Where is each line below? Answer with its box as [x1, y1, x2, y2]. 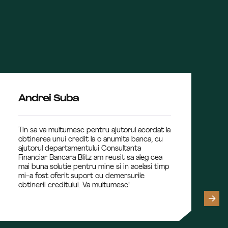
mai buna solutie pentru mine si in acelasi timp [18, 163, 169, 171]
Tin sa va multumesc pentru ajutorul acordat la [18, 127, 170, 134]
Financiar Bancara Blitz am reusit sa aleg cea [18, 154, 162, 162]
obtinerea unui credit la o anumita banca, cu [18, 136, 163, 144]
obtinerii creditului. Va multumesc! [18, 182, 130, 189]
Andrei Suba [18, 94, 79, 104]
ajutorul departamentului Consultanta [18, 145, 141, 153]
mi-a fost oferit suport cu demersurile [18, 173, 145, 180]
